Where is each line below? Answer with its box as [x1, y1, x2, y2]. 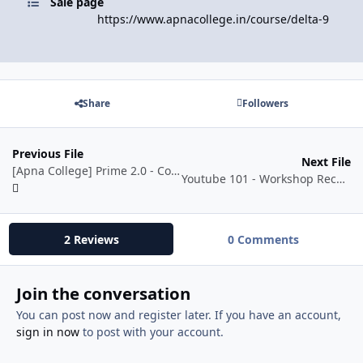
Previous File [12, 145, 83, 161]
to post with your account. [79, 324, 224, 340]
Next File [301, 154, 351, 170]
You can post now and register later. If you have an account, [15, 307, 341, 323]
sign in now [15, 324, 79, 340]
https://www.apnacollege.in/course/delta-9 [97, 11, 329, 27]
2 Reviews [63, 231, 119, 247]
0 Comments [228, 231, 300, 247]
